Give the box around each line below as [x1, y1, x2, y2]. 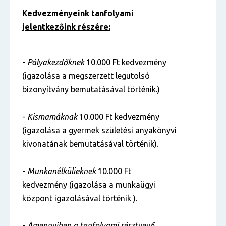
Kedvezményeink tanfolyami [22, 9, 134, 18]
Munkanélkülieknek [27, 166, 96, 176]
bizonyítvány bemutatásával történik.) [22, 85, 162, 94]
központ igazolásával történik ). [22, 194, 139, 203]
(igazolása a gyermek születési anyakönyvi [22, 126, 177, 135]
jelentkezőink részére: [22, 22, 110, 31]
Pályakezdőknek [27, 58, 84, 67]
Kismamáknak [27, 112, 77, 121]
